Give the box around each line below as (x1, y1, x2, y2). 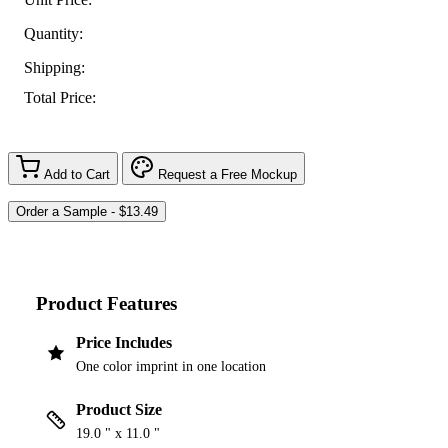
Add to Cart (44, 166, 110, 182)
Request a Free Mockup (158, 166, 297, 182)
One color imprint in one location (76, 359, 266, 375)
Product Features (36, 292, 177, 314)
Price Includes (76, 334, 172, 352)
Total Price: (24, 89, 96, 107)
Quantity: (24, 24, 83, 42)
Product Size (76, 401, 162, 419)
